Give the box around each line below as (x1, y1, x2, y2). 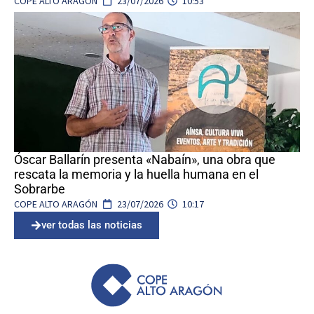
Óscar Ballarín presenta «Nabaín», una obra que (14, 151, 275, 167)
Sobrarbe (14, 181, 65, 196)
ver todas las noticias (41, 218, 142, 231)
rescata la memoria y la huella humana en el (14, 166, 259, 182)
